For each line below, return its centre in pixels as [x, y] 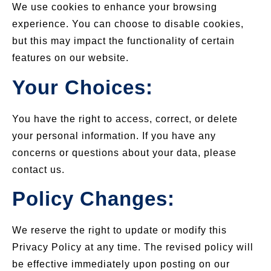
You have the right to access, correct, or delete [125, 119]
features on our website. [70, 58]
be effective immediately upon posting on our [121, 264]
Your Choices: [83, 87]
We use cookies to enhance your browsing [115, 7]
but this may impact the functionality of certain [123, 41]
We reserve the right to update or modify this [119, 230]
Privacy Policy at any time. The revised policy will [133, 247]
